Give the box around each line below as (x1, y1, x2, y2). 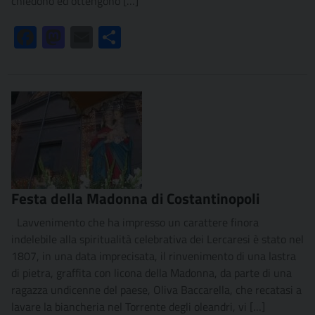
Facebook (37, 29, 80, 46)
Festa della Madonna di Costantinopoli (11, 187, 259, 210)
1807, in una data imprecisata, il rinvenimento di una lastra (11, 247, 296, 265)
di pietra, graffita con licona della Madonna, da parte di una (11, 264, 292, 282)
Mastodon (65, 29, 112, 46)
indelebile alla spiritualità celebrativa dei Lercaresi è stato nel (11, 231, 304, 248)
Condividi (121, 29, 165, 46)
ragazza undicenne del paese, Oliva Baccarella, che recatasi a (11, 281, 302, 299)
